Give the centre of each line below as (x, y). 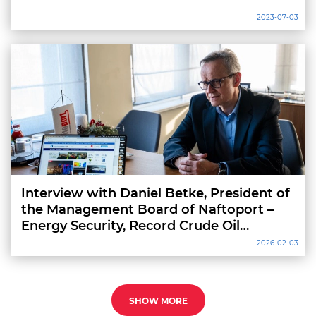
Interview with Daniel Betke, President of (156, 193)
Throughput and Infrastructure (122, 242)
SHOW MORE (158, 301)
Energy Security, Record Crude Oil (130, 226)
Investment (59, 258)
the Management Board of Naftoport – (147, 209)
